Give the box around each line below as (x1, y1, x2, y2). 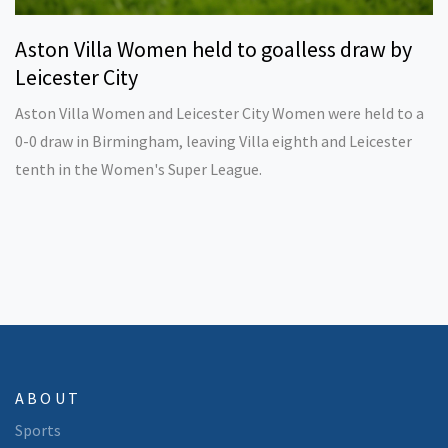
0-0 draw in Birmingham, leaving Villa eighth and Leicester (15, 131, 412, 152)
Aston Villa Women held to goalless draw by (15, 35, 412, 64)
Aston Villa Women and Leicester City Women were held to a (15, 103, 424, 124)
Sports (15, 420, 61, 441)
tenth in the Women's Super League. (15, 159, 262, 180)
